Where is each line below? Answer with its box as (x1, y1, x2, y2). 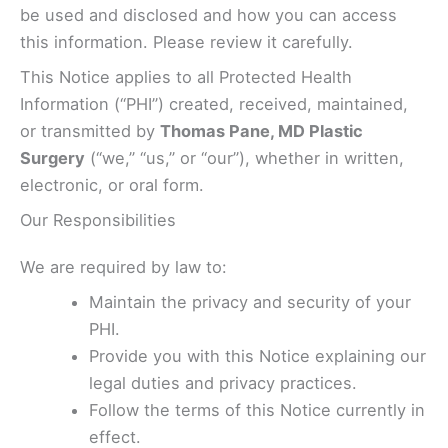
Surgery (20, 147, 85, 168)
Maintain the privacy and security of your (89, 292, 412, 313)
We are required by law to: (20, 257, 227, 278)
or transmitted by (20, 120, 160, 141)
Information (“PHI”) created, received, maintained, (20, 93, 408, 114)
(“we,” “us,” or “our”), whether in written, (85, 147, 404, 168)
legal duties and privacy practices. (89, 373, 358, 394)
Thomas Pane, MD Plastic (160, 120, 363, 141)
